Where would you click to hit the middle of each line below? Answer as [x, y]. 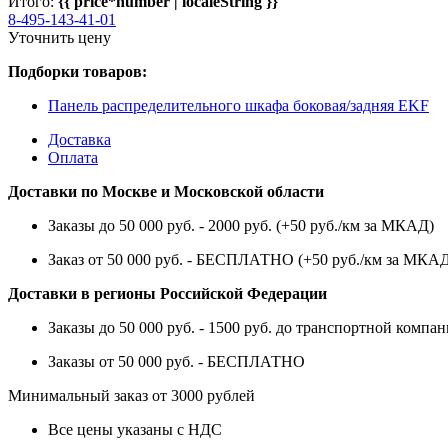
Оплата [73, 157]
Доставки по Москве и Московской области [166, 191]
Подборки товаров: [77, 71]
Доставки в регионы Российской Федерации [167, 293]
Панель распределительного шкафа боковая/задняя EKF [238, 105]
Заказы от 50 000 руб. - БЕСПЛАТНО [176, 361]
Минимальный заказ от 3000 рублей [131, 395]
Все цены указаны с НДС [135, 429]
